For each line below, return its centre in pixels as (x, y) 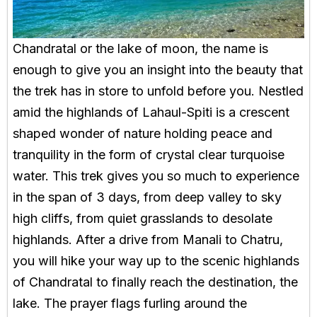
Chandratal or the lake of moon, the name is (140, 48)
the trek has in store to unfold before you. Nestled (158, 91)
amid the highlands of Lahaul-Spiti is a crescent (151, 112)
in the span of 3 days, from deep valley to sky (147, 197)
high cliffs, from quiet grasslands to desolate (143, 218)
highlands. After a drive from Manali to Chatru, (148, 239)
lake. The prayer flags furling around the (130, 303)
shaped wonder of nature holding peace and (143, 133)
